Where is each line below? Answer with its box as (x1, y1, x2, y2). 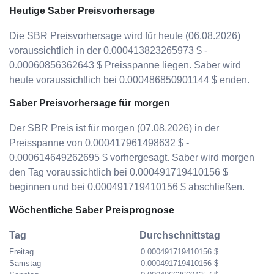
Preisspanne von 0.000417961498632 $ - (9, 138, 189, 148)
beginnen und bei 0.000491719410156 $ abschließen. (9, 182, 245, 192)
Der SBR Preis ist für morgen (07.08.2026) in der (9, 123, 219, 133)
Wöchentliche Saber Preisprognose (9, 205, 174, 215)
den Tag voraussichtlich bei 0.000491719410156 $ (9, 167, 228, 177)
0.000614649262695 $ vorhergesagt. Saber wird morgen (9, 152, 254, 163)
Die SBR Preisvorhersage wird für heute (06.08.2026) (9, 31, 240, 41)
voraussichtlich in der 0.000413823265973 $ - (9, 45, 207, 56)
